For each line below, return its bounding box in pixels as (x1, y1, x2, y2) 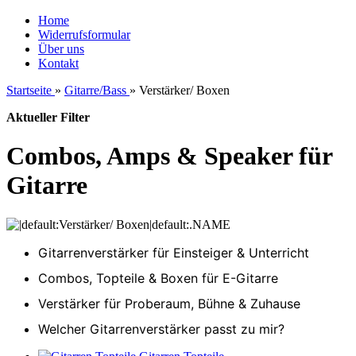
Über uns (38, 42, 84, 56)
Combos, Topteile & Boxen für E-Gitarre (38, 269, 278, 286)
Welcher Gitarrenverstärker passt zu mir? (38, 320, 284, 337)
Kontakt (38, 56, 79, 70)
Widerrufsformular (38, 28, 130, 41)
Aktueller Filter (6, 110, 90, 124)
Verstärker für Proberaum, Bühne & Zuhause (38, 295, 300, 311)
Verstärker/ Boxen (139, 83, 230, 97)
